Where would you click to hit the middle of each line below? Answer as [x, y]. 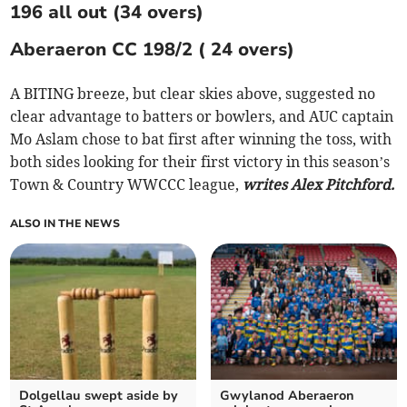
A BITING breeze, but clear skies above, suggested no [193, 93]
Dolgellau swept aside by [99, 395]
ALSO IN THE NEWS [65, 223]
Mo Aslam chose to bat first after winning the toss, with [201, 139]
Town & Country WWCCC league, [127, 184]
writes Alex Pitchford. [319, 184]
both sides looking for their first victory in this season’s [200, 161]
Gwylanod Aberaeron [287, 395]
